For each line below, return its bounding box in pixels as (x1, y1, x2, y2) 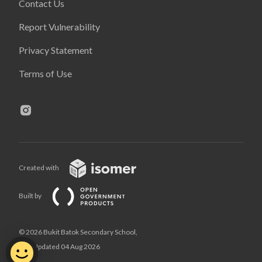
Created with (19, 163, 60, 173)
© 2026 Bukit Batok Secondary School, (19, 227, 137, 236)
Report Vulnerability (19, 21, 100, 32)
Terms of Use (19, 68, 72, 79)
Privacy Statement (19, 44, 92, 56)
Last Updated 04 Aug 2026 (19, 242, 100, 251)
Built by (19, 191, 43, 201)
